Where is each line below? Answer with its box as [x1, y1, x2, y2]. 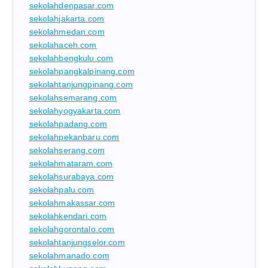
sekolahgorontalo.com [29, 224, 115, 234]
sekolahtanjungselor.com [29, 237, 125, 248]
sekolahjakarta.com [29, 14, 105, 24]
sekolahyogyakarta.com [29, 106, 121, 116]
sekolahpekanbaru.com [29, 132, 120, 142]
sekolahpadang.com [29, 119, 107, 129]
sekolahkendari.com [29, 211, 107, 221]
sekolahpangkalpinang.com [29, 66, 135, 77]
